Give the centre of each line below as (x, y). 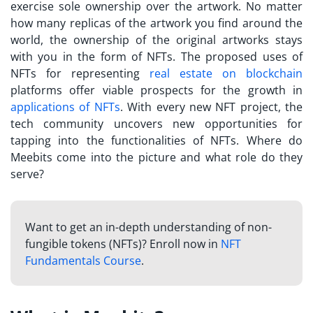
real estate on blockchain (226, 73)
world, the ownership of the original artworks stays (156, 39)
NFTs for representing (80, 73)
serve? (27, 174)
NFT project (247, 107)
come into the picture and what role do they (177, 157)
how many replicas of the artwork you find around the (156, 23)
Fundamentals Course (83, 260)
